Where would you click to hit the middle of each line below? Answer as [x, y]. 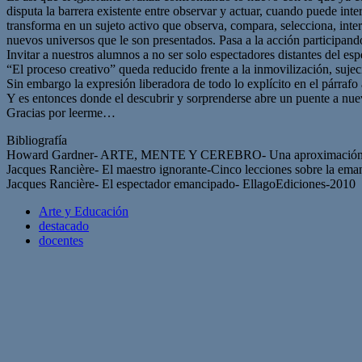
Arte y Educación [84, 211]
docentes [61, 240]
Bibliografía [37, 140]
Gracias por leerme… [61, 112]
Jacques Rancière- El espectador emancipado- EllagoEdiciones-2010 [181, 183]
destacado [64, 225]
